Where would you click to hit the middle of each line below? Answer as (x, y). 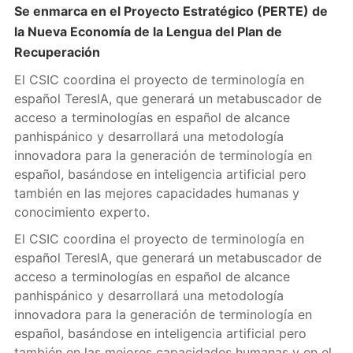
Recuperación (57, 52)
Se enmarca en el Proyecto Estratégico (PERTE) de (171, 11)
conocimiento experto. (82, 212)
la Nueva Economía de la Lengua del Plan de (148, 32)
